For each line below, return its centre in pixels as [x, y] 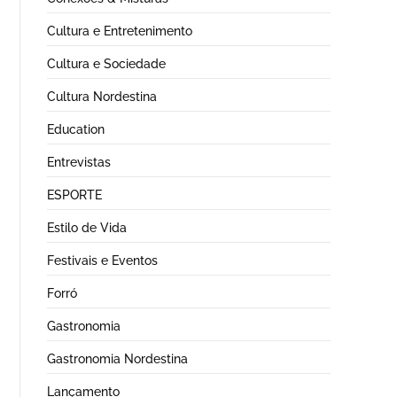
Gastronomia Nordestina [117, 358]
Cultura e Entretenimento [120, 31]
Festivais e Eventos [102, 260]
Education [76, 129]
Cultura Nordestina [102, 96]
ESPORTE [74, 195]
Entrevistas [79, 162]
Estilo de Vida [87, 227]
